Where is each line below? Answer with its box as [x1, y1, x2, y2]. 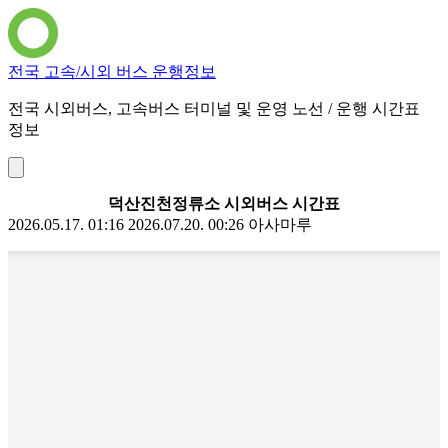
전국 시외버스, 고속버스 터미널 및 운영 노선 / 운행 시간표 [8, 100, 420, 117]
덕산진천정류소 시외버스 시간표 [108, 195, 340, 212]
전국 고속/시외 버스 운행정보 [8, 63, 216, 80]
